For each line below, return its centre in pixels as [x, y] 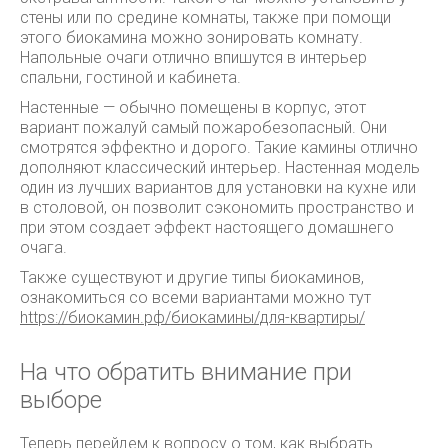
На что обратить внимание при [186, 372]
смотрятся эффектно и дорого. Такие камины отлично [219, 147]
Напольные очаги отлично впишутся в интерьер [193, 57]
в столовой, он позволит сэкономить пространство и [217, 207]
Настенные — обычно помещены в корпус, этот [193, 107]
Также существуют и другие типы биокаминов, [192, 277]
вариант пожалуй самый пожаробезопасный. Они [203, 127]
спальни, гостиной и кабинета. [130, 77]
